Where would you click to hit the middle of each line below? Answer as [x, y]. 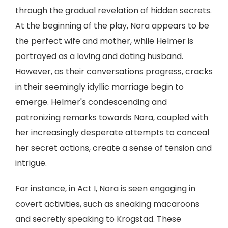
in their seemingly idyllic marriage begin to [99, 87]
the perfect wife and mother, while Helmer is [104, 41]
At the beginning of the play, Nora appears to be [112, 26]
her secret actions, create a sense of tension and [113, 148]
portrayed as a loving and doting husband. [99, 56]
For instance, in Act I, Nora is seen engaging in [105, 189]
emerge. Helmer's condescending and [91, 102]
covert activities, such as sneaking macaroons [107, 204]
